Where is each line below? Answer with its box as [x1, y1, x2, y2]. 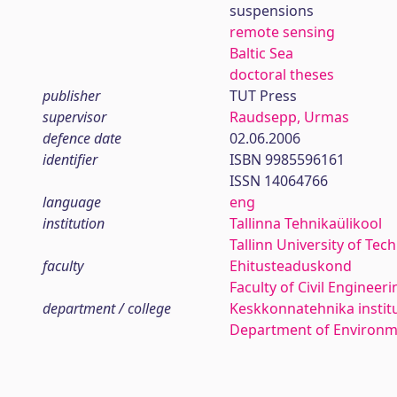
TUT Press [229, 86, 297, 105]
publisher [43, 86, 100, 105]
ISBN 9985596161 [229, 150, 345, 169]
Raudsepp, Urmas [229, 107, 349, 127]
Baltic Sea [229, 43, 293, 63]
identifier [43, 150, 97, 169]
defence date [43, 128, 121, 148]
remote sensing [229, 22, 335, 42]
